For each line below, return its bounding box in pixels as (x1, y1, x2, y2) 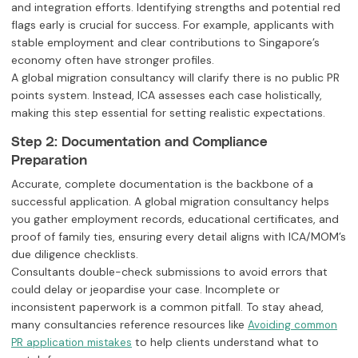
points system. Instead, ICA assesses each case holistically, (11, 88, 322, 103)
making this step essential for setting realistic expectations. (11, 105, 325, 121)
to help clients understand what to (132, 335, 319, 350)
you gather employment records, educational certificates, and (11, 212, 339, 227)
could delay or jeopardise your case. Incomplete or (11, 282, 280, 297)
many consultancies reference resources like (11, 317, 248, 332)
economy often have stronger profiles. (11, 53, 214, 68)
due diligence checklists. (11, 247, 138, 262)
